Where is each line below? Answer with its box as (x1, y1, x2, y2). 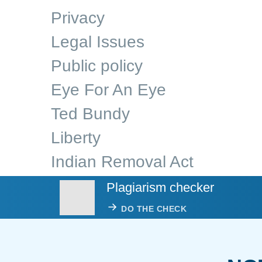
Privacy (51, 9, 105, 27)
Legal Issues (51, 33, 144, 51)
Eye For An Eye (51, 81, 166, 99)
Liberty (51, 129, 101, 147)
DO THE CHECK (121, 204, 187, 213)
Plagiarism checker (106, 180, 214, 195)
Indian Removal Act (51, 153, 194, 171)
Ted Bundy (51, 105, 130, 123)
